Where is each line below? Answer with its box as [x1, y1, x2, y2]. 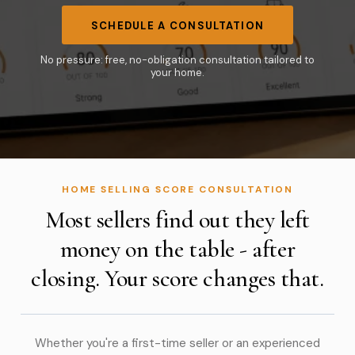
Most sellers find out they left [44, 205, 311, 235]
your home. [151, 66, 204, 79]
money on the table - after [59, 235, 296, 264]
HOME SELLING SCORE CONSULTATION [61, 183, 294, 196]
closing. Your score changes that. [31, 264, 324, 293]
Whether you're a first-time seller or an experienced [35, 335, 320, 351]
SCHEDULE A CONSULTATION [90, 19, 265, 32]
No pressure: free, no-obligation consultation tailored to [40, 53, 315, 67]
